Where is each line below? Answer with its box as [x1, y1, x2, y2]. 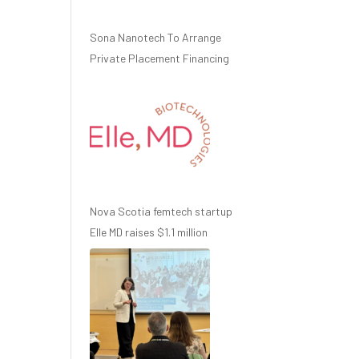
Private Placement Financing [90, 51, 230, 65]
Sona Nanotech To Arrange [90, 30, 222, 44]
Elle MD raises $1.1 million [90, 225, 208, 239]
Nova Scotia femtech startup [90, 204, 233, 218]
